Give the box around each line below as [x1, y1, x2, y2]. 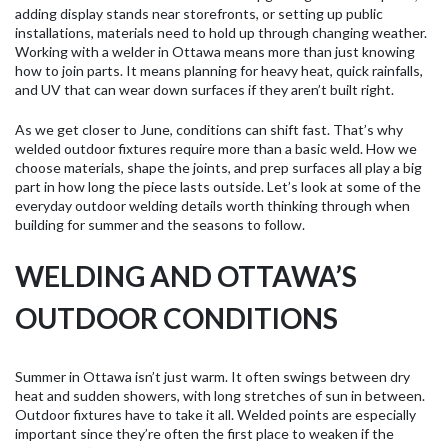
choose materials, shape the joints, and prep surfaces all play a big [15, 158, 422, 176]
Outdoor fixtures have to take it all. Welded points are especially [15, 405, 416, 423]
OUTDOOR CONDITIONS [15, 300, 338, 335]
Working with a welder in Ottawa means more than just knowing [15, 42, 415, 60]
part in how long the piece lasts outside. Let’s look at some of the [15, 177, 421, 195]
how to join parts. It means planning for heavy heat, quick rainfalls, [15, 61, 423, 79]
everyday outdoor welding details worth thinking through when [15, 196, 410, 214]
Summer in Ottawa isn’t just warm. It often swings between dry [15, 367, 410, 385]
